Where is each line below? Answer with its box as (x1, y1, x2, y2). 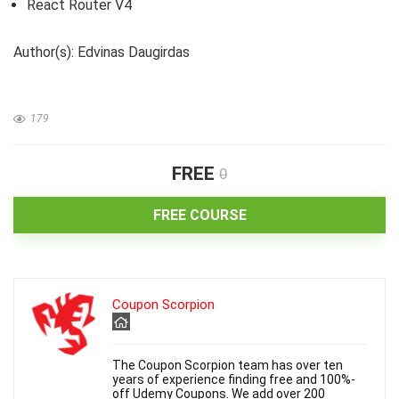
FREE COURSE (152, 207, 247, 224)
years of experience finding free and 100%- (112, 372, 355, 387)
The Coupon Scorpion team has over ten (112, 358, 343, 372)
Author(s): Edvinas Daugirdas (13, 44, 190, 61)
